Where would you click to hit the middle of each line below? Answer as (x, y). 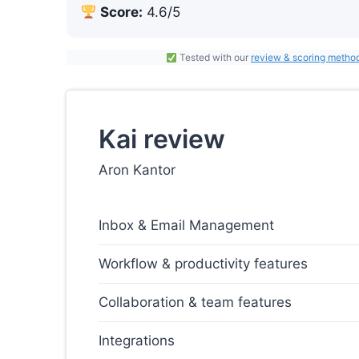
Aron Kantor (137, 170)
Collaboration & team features (195, 303)
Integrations (137, 341)
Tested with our (214, 58)
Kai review (162, 139)
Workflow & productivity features (203, 264)
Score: (122, 12)
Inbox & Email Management (186, 226)
